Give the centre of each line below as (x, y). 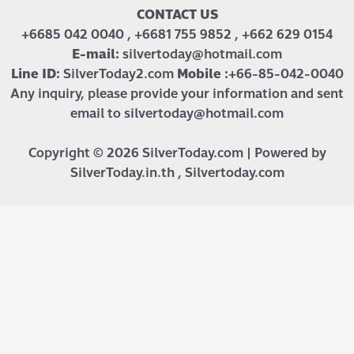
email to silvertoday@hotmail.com (177, 113)
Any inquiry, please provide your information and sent (177, 93)
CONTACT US (177, 14)
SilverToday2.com (118, 73)
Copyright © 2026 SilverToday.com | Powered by (177, 153)
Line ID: (35, 73)
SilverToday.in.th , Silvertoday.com (177, 172)
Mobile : (202, 73)
